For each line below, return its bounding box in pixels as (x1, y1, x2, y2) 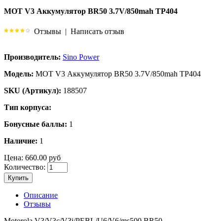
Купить (8, 174, 29, 182)
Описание (24, 190, 58, 199)
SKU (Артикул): (4, 86, 61, 95)
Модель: (4, 69, 34, 78)
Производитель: (4, 52, 61, 61)
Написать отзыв (71, 27, 124, 36)
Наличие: (4, 136, 37, 145)
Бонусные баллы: (4, 119, 67, 128)
